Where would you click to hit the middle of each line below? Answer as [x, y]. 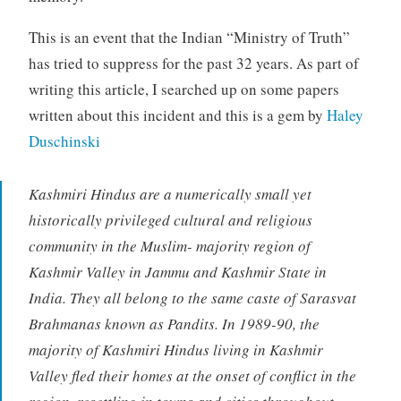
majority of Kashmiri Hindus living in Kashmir [175, 349]
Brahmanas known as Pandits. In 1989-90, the [174, 323]
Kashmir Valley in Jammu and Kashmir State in [177, 271]
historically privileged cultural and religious [170, 219]
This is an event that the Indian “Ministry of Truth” [189, 38]
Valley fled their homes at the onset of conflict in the [192, 375]
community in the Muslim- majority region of [169, 245]
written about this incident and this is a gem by [177, 115]
